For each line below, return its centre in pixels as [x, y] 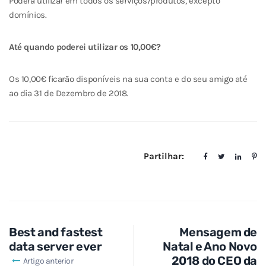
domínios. [28, 15]
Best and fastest [56, 232]
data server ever [56, 246]
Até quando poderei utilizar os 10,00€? [85, 47]
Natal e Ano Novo [210, 246]
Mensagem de [218, 232]
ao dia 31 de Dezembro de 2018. [69, 94]
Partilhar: [164, 156]
